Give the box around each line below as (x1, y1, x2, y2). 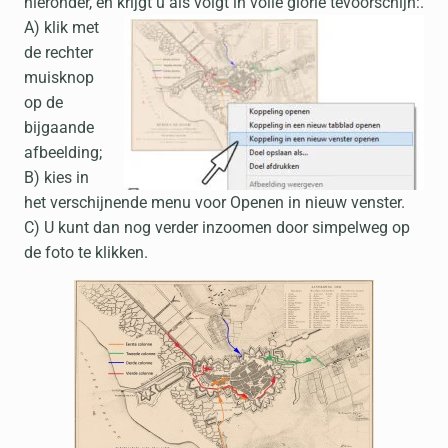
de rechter (24, 43, 93, 62)
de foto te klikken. (24, 243, 148, 262)
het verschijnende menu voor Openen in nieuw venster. (24, 193, 405, 212)
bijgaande (24, 118, 94, 137)
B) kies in (24, 168, 89, 187)
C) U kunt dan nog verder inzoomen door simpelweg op (24, 218, 410, 237)
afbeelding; (24, 143, 102, 162)
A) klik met (24, 18, 99, 37)
